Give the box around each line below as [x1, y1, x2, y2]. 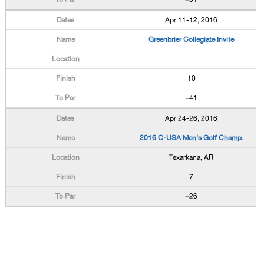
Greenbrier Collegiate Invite [148, 35, 235, 44]
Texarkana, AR [169, 153, 214, 161]
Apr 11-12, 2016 [165, 16, 218, 24]
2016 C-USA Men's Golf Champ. [139, 134, 243, 142]
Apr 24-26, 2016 [165, 114, 218, 123]
